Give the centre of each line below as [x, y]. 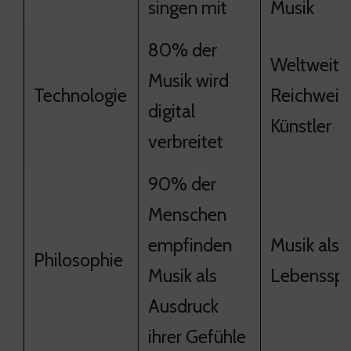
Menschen [187, 214]
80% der [183, 49]
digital [172, 110]
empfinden [190, 244]
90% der [182, 183]
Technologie [80, 95]
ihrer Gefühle [197, 336]
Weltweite [309, 64]
